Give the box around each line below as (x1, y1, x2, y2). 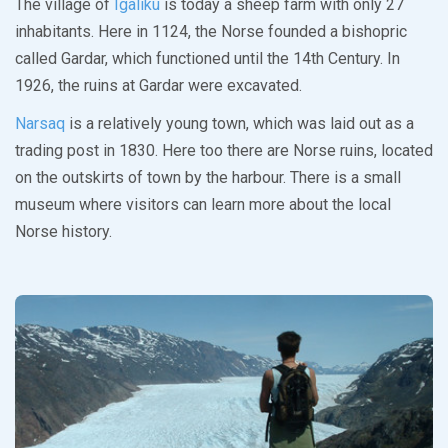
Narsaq (15, 114, 65, 134)
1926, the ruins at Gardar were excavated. (15, 76, 302, 96)
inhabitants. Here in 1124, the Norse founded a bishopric (15, 22, 407, 42)
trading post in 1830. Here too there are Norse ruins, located (15, 141, 433, 161)
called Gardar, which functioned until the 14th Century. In (15, 49, 400, 69)
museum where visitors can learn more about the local (15, 195, 391, 215)
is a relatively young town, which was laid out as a (65, 114, 414, 134)
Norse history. (15, 222, 112, 242)
